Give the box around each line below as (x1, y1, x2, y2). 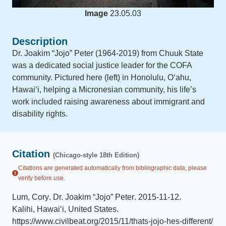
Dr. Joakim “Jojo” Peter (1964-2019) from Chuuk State (12, 49, 203, 58)
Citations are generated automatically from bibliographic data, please (18, 164, 207, 172)
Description (12, 36, 68, 47)
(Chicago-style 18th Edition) (53, 151, 139, 159)
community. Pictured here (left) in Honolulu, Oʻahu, (12, 73, 191, 82)
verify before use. (18, 175, 65, 182)
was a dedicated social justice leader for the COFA (12, 61, 192, 70)
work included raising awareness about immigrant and (12, 97, 205, 106)
